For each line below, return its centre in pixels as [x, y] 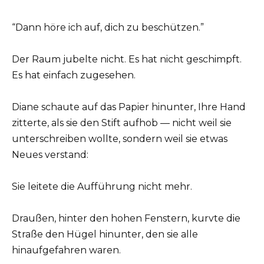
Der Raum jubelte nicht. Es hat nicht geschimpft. [127, 59]
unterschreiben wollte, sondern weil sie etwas [120, 139]
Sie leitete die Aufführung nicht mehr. [102, 187]
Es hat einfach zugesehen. [74, 75]
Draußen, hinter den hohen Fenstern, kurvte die [126, 219]
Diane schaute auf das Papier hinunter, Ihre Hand [129, 107]
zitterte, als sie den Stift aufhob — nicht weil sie [122, 123]
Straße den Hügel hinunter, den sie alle [105, 235]
